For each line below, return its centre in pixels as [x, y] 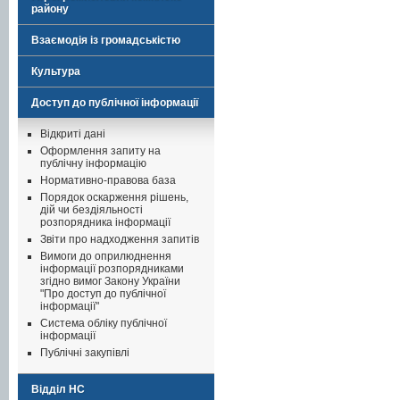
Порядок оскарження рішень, [114, 197]
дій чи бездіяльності [92, 210]
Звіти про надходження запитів [120, 239]
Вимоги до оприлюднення [106, 256]
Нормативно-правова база [108, 180]
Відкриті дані [73, 134]
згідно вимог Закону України [110, 281]
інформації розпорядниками [112, 269]
